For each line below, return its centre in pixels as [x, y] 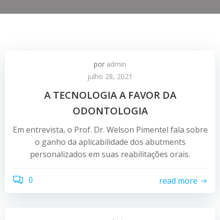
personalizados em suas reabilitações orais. [110, 154]
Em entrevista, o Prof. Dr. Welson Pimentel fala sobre [110, 130]
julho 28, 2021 [110, 76]
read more [178, 180]
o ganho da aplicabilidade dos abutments [110, 142]
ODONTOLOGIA [110, 111]
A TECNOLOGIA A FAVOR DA [110, 95]
